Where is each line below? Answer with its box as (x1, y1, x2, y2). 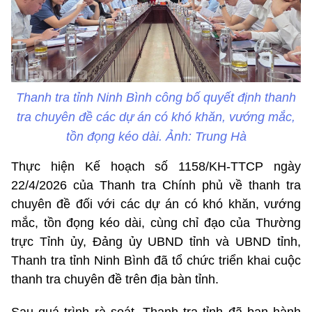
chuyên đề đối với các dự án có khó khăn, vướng (11, 196, 301, 211)
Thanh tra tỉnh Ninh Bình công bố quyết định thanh (16, 90, 296, 104)
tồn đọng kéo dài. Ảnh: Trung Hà (65, 129, 247, 143)
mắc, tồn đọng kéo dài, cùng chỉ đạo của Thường (11, 215, 301, 230)
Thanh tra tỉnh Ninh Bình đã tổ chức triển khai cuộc (11, 253, 301, 267)
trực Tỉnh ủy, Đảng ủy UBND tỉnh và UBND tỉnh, (11, 234, 301, 249)
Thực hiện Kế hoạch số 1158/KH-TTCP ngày (11, 159, 301, 173)
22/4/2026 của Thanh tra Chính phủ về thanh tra (11, 178, 301, 192)
